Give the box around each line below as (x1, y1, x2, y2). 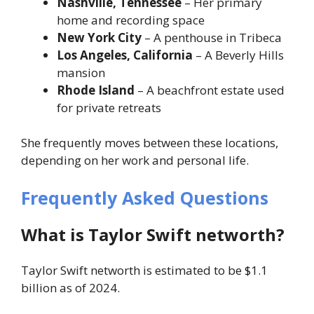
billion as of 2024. (21, 279, 120, 296)
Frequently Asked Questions (21, 185, 268, 210)
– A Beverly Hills (193, 46, 284, 63)
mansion (57, 64, 105, 81)
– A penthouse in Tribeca (142, 29, 282, 46)
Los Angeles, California (57, 46, 193, 63)
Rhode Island (57, 81, 135, 98)
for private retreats (57, 99, 161, 116)
